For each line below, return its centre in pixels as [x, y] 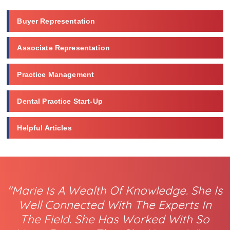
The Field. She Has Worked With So [115, 219]
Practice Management [56, 74]
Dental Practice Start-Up [60, 101]
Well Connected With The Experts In [115, 205]
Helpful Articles [44, 128]
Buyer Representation [56, 21]
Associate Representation [63, 47]
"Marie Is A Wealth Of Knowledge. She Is [115, 191]
